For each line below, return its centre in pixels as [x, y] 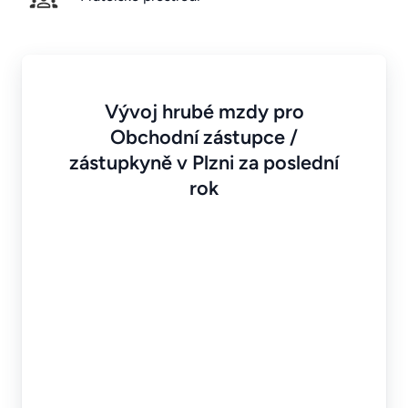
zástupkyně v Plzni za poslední [204, 162]
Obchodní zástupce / [204, 136]
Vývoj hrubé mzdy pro [204, 111]
